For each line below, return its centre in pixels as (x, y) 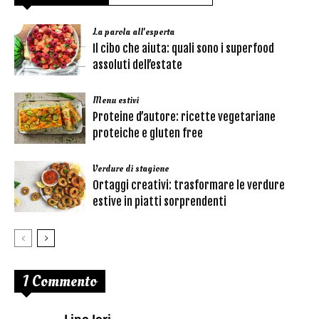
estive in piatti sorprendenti (159, 201)
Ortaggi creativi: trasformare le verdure (189, 185)
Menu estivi (116, 100)
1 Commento (60, 281)
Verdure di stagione (131, 168)
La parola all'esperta (134, 32)
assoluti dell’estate (137, 64)
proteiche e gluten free (148, 133)
